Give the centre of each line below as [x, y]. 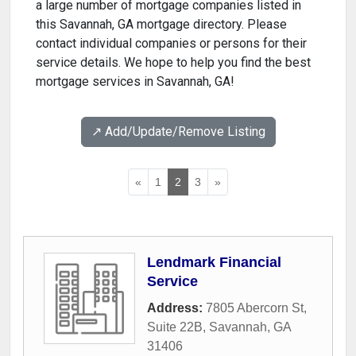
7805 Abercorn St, [256, 308]
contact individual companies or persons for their [171, 44]
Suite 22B [175, 327]
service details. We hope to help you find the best [173, 63]
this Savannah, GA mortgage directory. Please [161, 25]
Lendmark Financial [214, 263]
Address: [176, 308]
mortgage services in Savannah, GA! [135, 82]
